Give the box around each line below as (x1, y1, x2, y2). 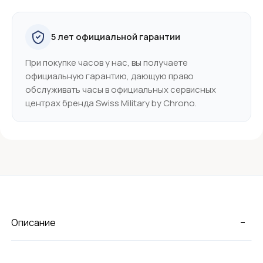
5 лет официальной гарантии (51, 31, 180, 43)
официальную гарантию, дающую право (25, 69, 194, 82)
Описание (11, 215, 56, 229)
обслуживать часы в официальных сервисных (25, 83, 216, 96)
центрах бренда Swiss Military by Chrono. (25, 96, 197, 109)
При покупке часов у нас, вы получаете (25, 56, 188, 69)
